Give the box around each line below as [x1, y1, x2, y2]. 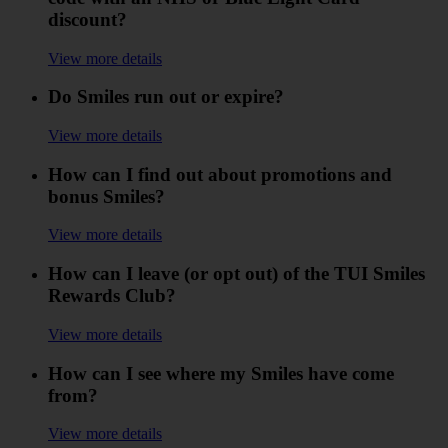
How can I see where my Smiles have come [48, 362, 394, 384]
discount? [48, 8, 127, 30]
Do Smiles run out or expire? [48, 86, 284, 108]
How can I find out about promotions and [48, 163, 392, 185]
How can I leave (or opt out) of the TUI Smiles [48, 263, 425, 285]
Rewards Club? [48, 285, 176, 307]
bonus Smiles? [48, 185, 165, 207]
